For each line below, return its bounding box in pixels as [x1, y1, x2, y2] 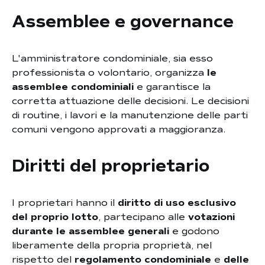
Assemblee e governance [12, 11, 234, 32]
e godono [169, 225, 219, 237]
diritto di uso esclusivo [118, 197, 236, 209]
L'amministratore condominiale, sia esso [12, 53, 213, 64]
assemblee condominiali [12, 81, 134, 93]
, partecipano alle [98, 211, 188, 223]
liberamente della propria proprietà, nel [12, 240, 212, 251]
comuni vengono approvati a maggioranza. [12, 124, 225, 135]
